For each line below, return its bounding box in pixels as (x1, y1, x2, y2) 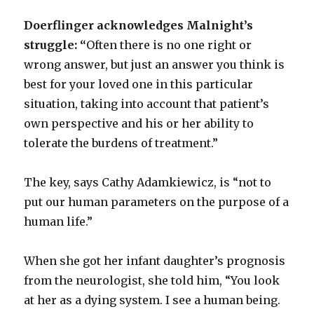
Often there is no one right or (86, 38, 252, 53)
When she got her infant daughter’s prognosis (24, 254, 286, 268)
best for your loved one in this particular (24, 77, 254, 92)
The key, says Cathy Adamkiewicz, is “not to (24, 175, 272, 190)
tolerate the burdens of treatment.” (24, 136, 219, 151)
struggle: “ (24, 38, 87, 53)
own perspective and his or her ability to (24, 116, 254, 131)
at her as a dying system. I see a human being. (24, 293, 281, 308)
